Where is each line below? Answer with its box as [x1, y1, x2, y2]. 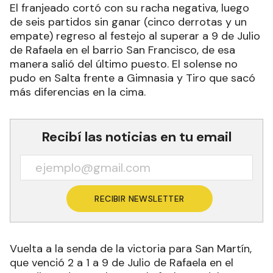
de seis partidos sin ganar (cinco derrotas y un [10, 14, 247, 29]
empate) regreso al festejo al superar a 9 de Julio [10, 28, 260, 43]
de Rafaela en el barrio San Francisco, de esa [10, 42, 235, 57]
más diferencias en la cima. [10, 84, 146, 99]
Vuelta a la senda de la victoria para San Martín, [10, 241, 252, 256]
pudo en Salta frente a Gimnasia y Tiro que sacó [10, 70, 255, 85]
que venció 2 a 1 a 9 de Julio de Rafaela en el [10, 255, 233, 270]
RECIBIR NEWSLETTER [94, 193, 185, 204]
